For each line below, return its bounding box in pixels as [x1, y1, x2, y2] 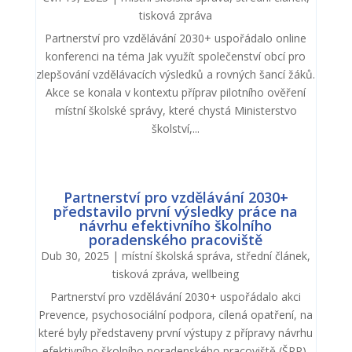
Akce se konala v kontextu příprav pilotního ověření [46, 84, 306, 100]
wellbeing [192, 266, 240, 281]
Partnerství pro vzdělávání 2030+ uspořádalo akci [50, 288, 302, 304]
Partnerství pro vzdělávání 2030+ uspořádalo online [45, 30, 307, 46]
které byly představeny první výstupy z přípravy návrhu [38, 324, 313, 340]
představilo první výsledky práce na [53, 201, 299, 221]
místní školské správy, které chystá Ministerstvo [54, 102, 297, 118]
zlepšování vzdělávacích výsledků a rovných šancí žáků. [36, 66, 316, 82]
